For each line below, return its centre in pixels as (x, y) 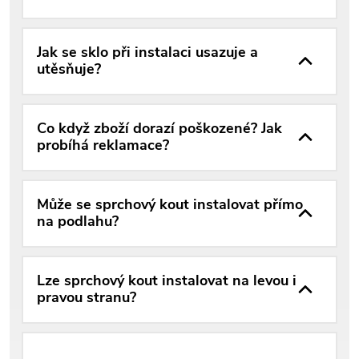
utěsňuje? (69, 69)
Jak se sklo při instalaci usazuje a (147, 52)
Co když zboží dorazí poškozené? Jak (159, 129)
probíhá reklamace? (103, 145)
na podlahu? (78, 222)
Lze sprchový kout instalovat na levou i (167, 281)
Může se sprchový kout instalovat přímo (170, 205)
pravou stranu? (87, 298)
